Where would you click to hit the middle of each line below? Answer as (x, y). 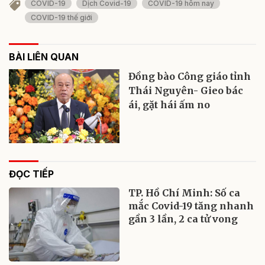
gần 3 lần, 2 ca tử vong (183, 219)
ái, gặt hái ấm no (169, 105)
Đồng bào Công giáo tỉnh (190, 77)
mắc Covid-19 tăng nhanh (191, 206)
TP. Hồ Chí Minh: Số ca (185, 193)
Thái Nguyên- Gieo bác (186, 91)
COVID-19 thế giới (62, 18)
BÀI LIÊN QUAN (44, 57)
